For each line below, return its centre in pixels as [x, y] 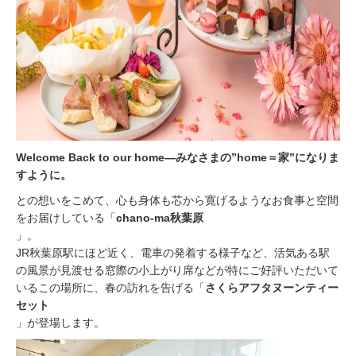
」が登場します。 [60, 323]
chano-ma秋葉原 [160, 218]
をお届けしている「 [66, 218]
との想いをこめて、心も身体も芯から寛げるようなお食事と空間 [177, 200]
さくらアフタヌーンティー [272, 288]
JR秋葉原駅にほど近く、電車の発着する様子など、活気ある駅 [173, 253]
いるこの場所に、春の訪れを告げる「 [110, 288]
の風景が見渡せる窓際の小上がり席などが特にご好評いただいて [177, 270]
